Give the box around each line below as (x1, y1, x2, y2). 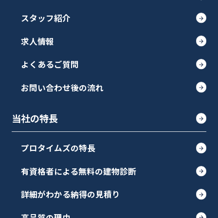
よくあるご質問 (21, 58, 79, 70)
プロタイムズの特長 (21, 142, 95, 154)
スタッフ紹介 (21, 12, 71, 24)
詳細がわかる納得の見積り (21, 188, 120, 200)
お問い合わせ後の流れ (21, 81, 104, 93)
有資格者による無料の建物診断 (21, 165, 136, 177)
